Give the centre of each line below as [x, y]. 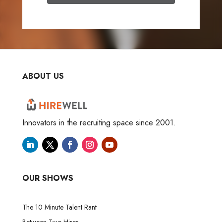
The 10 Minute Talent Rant [59, 207]
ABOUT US [43, 76]
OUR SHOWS [48, 178]
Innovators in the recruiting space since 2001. [99, 122]
